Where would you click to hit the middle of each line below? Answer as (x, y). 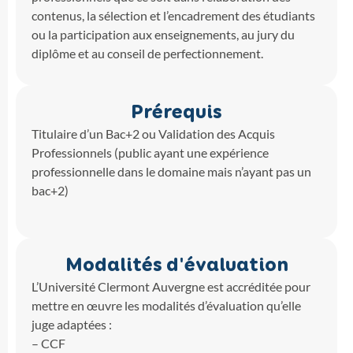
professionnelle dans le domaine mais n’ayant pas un (171, 171)
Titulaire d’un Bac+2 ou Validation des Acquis (153, 134)
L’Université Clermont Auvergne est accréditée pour (171, 286)
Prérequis (176, 112)
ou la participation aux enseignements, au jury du (163, 34)
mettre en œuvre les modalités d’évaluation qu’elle (166, 305)
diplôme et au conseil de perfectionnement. (147, 53)
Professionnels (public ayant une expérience (150, 152)
